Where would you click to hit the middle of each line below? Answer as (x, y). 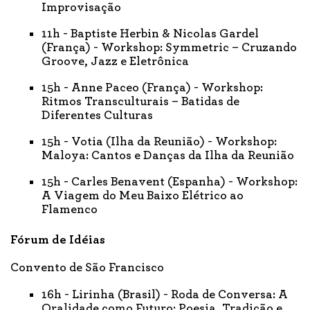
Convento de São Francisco (87, 267)
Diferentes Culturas (97, 115)
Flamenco (70, 209)
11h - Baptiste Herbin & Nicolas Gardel (150, 34)
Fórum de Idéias (58, 240)
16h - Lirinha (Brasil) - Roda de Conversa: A (165, 294)
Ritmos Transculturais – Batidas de (140, 101)
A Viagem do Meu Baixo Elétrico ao (143, 195)
